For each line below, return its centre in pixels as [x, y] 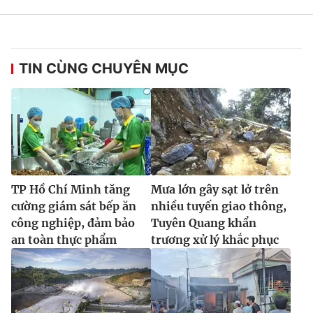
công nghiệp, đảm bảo [73, 223]
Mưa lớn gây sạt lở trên [215, 189]
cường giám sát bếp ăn [74, 206]
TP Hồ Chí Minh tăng [71, 189]
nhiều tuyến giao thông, [219, 206]
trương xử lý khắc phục [215, 239]
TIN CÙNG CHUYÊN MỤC [104, 68]
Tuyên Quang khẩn [204, 223]
